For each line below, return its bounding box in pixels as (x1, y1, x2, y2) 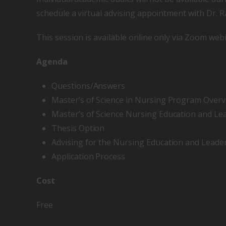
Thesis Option (51, 123, 105, 134)
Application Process (51, 151, 126, 162)
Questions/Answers (51, 80, 126, 92)
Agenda (36, 56, 68, 68)
